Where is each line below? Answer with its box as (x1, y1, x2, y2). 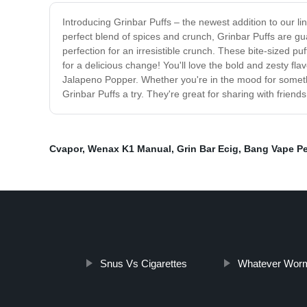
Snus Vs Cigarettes (99, 258, 187, 270)
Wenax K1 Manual (88, 143, 171, 155)
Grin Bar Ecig (177, 143, 238, 155)
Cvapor (49, 143, 82, 155)
